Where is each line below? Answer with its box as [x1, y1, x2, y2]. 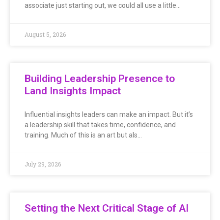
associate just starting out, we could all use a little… [25, 1, 181, 9]
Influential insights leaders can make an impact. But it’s [25, 110, 193, 118]
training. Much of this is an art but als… [25, 131, 142, 139]
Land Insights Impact [25, 84, 121, 97]
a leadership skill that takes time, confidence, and [25, 120, 176, 129]
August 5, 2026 [25, 30, 66, 38]
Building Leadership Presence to [25, 72, 175, 84]
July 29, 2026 [25, 160, 61, 168]
